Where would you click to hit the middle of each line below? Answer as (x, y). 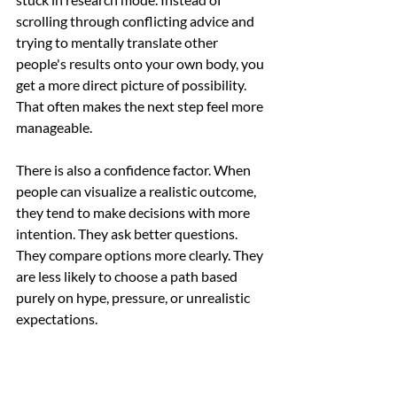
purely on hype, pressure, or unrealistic (134, 298)
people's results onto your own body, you (141, 64)
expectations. (57, 319)
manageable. (54, 128)
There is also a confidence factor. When (135, 170)
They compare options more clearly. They (141, 255)
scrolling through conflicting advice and (136, 21)
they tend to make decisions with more (134, 213)
